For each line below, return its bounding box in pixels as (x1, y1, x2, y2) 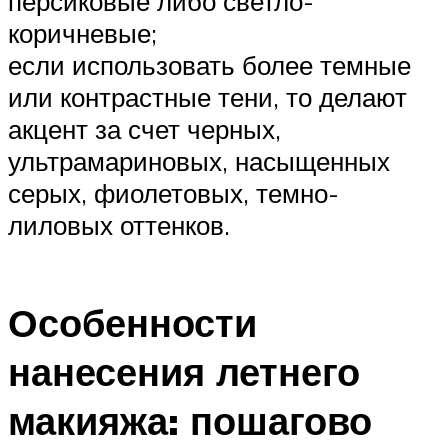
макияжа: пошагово (8, 396, 372, 446)
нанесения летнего (8, 347, 360, 397)
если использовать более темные (8, 49, 411, 82)
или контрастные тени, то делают (8, 81, 407, 114)
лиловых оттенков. (8, 209, 230, 242)
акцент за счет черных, (8, 113, 281, 146)
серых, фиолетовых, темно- (8, 177, 339, 210)
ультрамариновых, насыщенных (8, 145, 390, 178)
